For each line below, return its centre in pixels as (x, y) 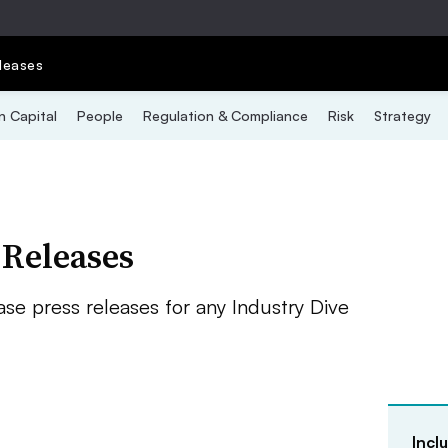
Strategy (402, 115)
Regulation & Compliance (225, 115)
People (99, 115)
